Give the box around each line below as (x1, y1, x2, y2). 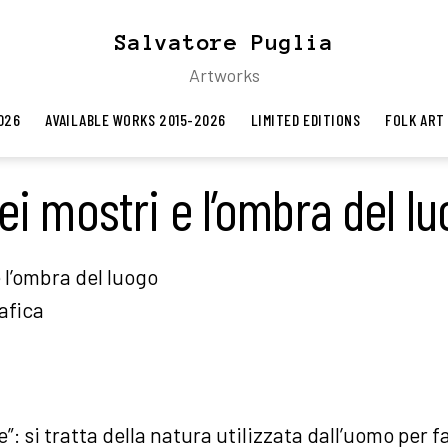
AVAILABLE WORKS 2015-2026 (45, 110, 226, 129)
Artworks (188, 64, 260, 86)
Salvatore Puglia (114, 30, 334, 54)
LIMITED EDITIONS (250, 110, 361, 129)
